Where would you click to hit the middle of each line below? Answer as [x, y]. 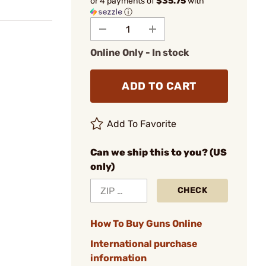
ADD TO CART [159, 86]
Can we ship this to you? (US [159, 152]
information [118, 258]
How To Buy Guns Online [146, 224]
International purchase [144, 244]
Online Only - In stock [140, 53]
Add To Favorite [142, 124]
